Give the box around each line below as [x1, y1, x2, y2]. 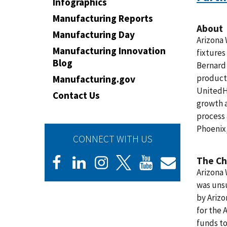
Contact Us [53, 89, 100, 101]
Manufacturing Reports [53, 12, 153, 24]
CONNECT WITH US [72, 133, 153, 145]
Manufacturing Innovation [53, 45, 166, 57]
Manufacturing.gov [53, 73, 135, 85]
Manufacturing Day [53, 28, 135, 41]
